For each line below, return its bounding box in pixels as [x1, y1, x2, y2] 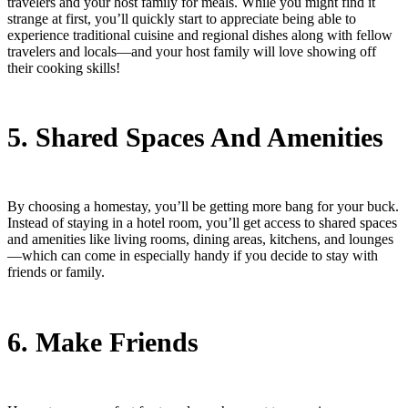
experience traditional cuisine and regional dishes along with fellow [7, 27, 393, 44]
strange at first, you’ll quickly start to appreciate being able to [7, 11, 356, 27]
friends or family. [7, 264, 105, 280]
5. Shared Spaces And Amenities [7, 122, 383, 153]
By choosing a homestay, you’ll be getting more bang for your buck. [7, 199, 399, 215]
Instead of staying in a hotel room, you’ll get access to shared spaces [7, 215, 397, 231]
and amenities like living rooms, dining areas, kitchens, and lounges [7, 231, 393, 248]
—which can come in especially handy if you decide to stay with [7, 248, 378, 264]
